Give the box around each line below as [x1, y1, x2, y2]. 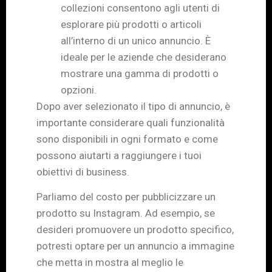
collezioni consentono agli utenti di [61, 1, 220, 14]
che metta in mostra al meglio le [36, 256, 183, 269]
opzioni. [61, 83, 97, 96]
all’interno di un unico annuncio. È [61, 34, 211, 47]
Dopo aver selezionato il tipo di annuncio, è [36, 100, 230, 112]
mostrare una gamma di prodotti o [61, 67, 219, 80]
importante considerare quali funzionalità [36, 116, 225, 129]
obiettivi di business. [36, 165, 129, 178]
